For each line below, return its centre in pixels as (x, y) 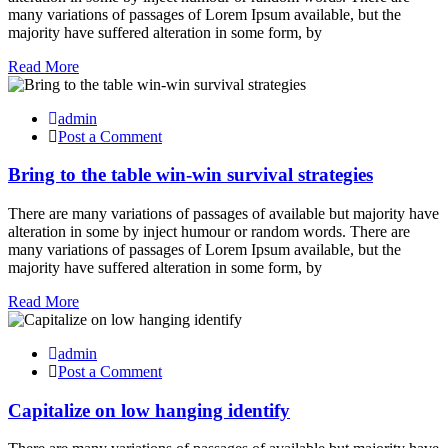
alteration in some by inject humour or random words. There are (209, 231)
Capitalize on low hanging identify (149, 410)
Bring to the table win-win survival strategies (190, 175)
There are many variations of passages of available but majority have (223, 213)
